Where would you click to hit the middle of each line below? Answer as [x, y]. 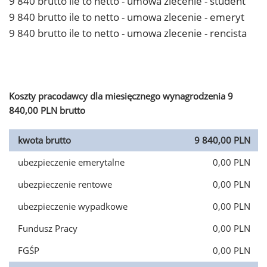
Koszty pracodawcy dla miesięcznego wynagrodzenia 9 [121, 96]
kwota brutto [44, 140]
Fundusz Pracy [48, 228]
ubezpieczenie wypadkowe [73, 206]
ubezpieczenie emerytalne [71, 162]
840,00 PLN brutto [47, 110]
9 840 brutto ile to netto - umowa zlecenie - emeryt [127, 17]
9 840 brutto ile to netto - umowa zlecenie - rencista [128, 33]
